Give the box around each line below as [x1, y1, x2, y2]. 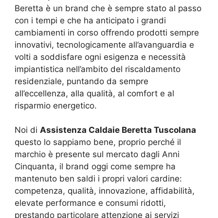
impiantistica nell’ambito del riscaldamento [15, 64, 181, 74]
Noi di [15, 125, 40, 135]
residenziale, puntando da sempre [15, 76, 148, 86]
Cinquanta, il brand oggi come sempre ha [15, 162, 176, 172]
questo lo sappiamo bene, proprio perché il [15, 137, 181, 147]
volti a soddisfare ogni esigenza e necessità [15, 52, 186, 62]
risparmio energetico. [15, 100, 97, 110]
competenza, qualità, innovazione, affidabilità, [15, 186, 195, 196]
